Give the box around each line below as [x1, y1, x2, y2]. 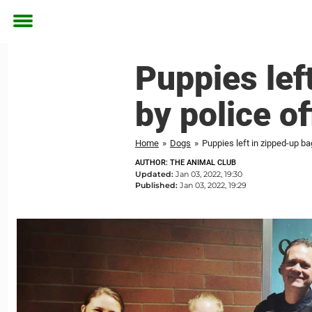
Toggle [13, 24, 51, 38]
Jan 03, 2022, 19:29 [180, 180, 247, 190]
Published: [135, 180, 180, 190]
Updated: [135, 169, 175, 179]
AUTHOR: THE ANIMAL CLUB [135, 158, 236, 167]
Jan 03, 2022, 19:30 [175, 169, 242, 179]
